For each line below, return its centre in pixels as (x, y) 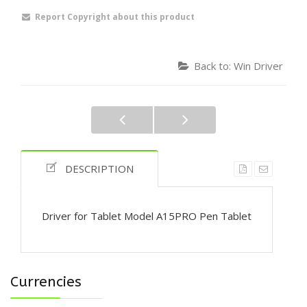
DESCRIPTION (99, 168)
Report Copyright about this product (115, 16)
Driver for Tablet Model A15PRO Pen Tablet (147, 216)
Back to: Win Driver (238, 65)
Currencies (46, 282)
